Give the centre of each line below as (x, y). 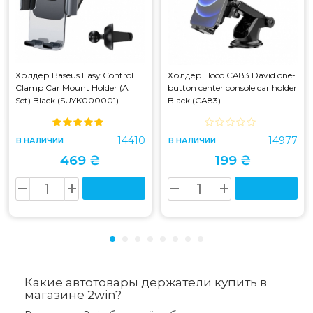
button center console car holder (232, 87)
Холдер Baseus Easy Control (74, 75)
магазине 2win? (73, 294)
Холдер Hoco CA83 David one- (232, 75)
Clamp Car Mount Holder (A (72, 87)
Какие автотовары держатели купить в (146, 282)
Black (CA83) (194, 100)
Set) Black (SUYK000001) (67, 100)
